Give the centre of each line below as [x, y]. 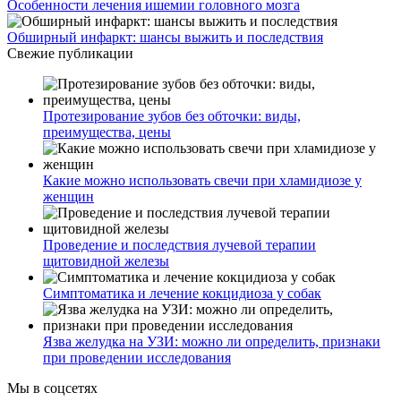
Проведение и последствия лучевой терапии [179, 245]
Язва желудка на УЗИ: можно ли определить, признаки [212, 342]
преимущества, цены [107, 132]
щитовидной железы [106, 261]
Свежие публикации [70, 54]
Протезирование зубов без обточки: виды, [172, 116]
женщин [68, 197]
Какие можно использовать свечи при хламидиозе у [202, 181]
